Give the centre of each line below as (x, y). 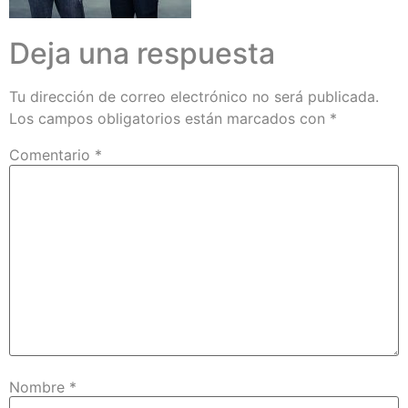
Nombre (39, 387)
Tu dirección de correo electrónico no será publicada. (194, 97)
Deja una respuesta (142, 54)
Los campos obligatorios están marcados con (169, 119)
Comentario (52, 155)
